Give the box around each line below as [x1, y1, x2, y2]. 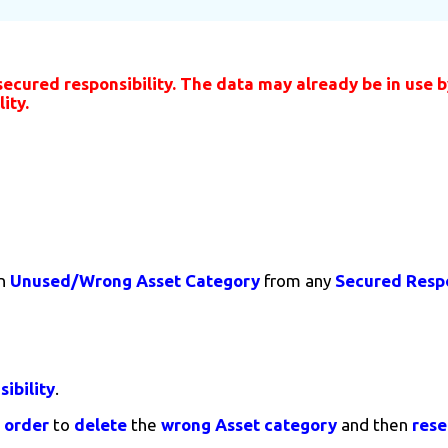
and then [337, 415, 412, 435]
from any [264, 271, 335, 291]
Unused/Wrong [10, 271, 136, 291]
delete [74, 415, 127, 435]
